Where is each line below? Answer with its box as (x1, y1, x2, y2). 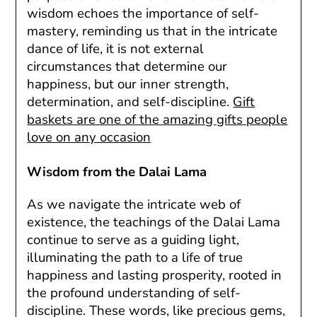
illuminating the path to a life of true (27, 248, 243, 267)
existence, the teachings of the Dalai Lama (27, 212, 281, 231)
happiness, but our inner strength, (27, 74, 229, 93)
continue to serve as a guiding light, (27, 230, 240, 249)
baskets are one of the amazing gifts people (27, 110, 288, 129)
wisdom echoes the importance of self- (27, 4, 260, 23)
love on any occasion (27, 127, 151, 146)
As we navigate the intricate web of (27, 195, 241, 214)
